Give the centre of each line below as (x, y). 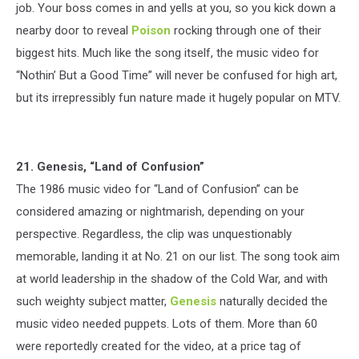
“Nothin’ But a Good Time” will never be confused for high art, (177, 75)
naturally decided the (272, 301)
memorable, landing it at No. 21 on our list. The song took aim (178, 256)
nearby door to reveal (74, 30)
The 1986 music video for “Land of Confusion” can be (157, 189)
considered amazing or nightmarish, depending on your (160, 211)
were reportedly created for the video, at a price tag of (159, 346)
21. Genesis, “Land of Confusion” (110, 166)
